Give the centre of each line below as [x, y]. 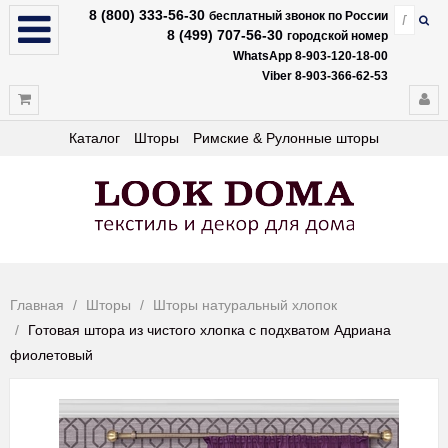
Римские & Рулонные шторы [286, 138]
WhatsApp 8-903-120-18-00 [310, 56]
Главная [37, 305]
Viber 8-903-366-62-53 [325, 76]
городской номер [337, 36]
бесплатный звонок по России [298, 16]
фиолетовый [51, 355]
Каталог [94, 138]
